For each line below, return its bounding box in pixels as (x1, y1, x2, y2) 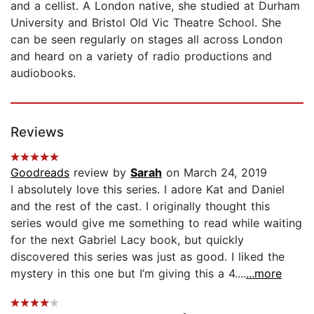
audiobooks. (11, 65, 76, 80)
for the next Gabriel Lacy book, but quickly (11, 232, 244, 247)
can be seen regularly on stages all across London (11, 32, 282, 46)
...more (246, 266, 282, 280)
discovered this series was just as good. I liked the (11, 249, 285, 264)
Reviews (11, 123, 64, 140)
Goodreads (11, 165, 69, 179)
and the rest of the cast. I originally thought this (11, 198, 270, 213)
